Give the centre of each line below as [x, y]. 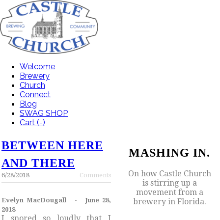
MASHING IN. [169, 152]
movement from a [169, 192]
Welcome [37, 66]
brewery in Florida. [169, 202]
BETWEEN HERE [52, 145]
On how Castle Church [169, 174]
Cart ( [29, 122]
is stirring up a [169, 183]
